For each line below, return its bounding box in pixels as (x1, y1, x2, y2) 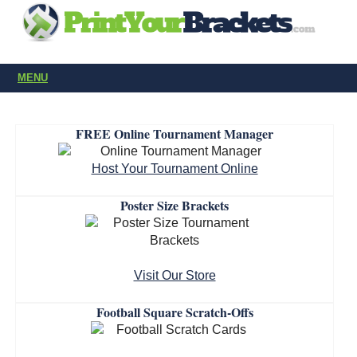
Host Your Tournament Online (91, 162, 258, 175)
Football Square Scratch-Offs (96, 303, 253, 321)
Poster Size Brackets (120, 196, 229, 214)
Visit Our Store (133, 269, 216, 282)
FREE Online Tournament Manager (76, 124, 273, 143)
